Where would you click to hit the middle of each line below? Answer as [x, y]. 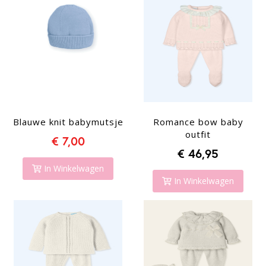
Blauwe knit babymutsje [68, 122]
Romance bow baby [198, 122]
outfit [198, 134]
